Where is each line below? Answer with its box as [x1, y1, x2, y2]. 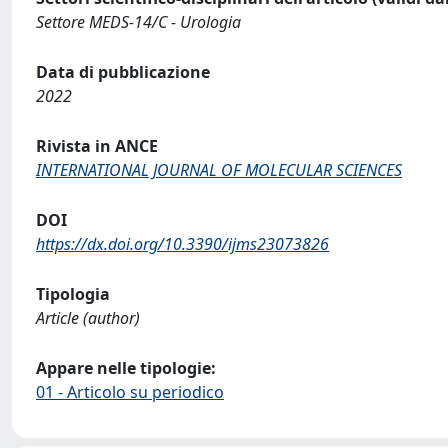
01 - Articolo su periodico [36, 381, 224, 403]
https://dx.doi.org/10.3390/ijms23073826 [36, 233, 329, 255]
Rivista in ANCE [36, 135, 158, 157]
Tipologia [36, 283, 110, 305]
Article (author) [36, 307, 140, 329]
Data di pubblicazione [36, 61, 210, 83]
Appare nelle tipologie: [36, 357, 216, 379]
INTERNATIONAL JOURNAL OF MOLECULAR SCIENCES [36, 159, 402, 181]
